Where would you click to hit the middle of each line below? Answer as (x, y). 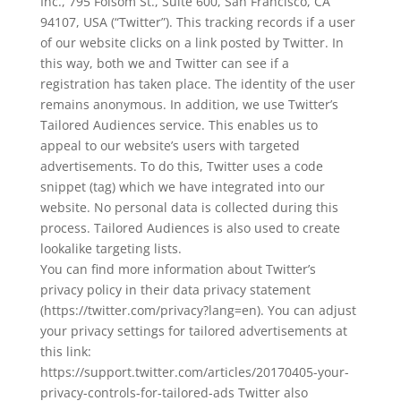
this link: (65, 351)
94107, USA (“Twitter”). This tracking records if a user (197, 22)
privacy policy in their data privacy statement (175, 290)
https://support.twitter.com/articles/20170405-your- (194, 372)
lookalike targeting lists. (111, 248)
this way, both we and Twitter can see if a (164, 63)
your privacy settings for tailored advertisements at (193, 331)
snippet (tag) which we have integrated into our (182, 187)
